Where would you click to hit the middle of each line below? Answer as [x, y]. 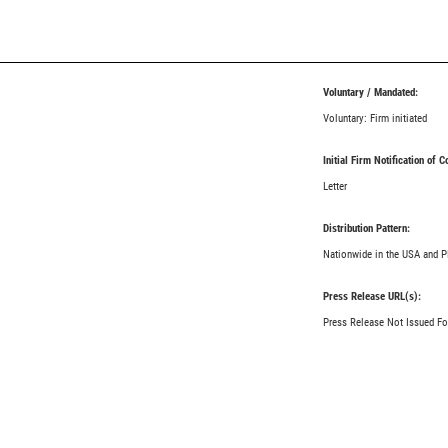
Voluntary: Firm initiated [374, 118]
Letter [334, 186]
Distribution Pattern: [366, 228]
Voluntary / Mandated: [370, 92]
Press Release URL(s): [371, 296]
